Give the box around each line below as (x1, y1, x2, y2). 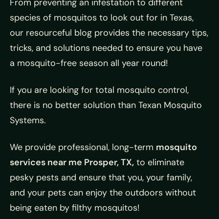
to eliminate (134, 156, 184, 168)
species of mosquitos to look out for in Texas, (10, 11, 194, 23)
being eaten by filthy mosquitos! (10, 201, 140, 214)
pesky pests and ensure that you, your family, (10, 171, 192, 183)
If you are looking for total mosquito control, (10, 84, 189, 96)
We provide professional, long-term (10, 141, 156, 153)
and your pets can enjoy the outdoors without (10, 186, 196, 198)
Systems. (10, 114, 46, 126)
